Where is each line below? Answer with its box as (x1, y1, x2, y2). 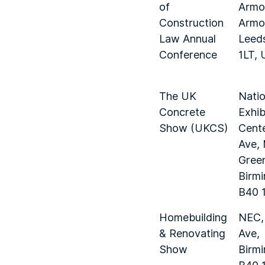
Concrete (159, 104, 205, 120)
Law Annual (159, 31, 216, 47)
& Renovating (159, 225, 225, 241)
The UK (159, 88, 196, 104)
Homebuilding (159, 209, 227, 225)
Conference (159, 47, 217, 63)
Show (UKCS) (159, 120, 228, 136)
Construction (159, 15, 224, 31)
